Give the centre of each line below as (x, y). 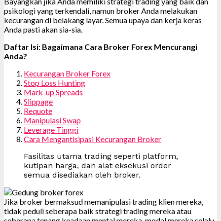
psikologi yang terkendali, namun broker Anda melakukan (101, 10)
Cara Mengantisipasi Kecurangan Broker (92, 139)
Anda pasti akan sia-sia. (43, 29)
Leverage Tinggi (51, 129)
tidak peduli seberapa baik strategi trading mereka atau (98, 211)
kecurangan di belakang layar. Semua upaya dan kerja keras (103, 20)
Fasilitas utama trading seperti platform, (101, 156)
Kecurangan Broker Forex (67, 73)
